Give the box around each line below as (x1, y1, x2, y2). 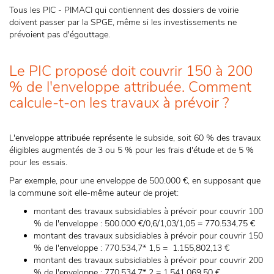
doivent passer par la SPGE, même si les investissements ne (9, 17, 237, 28)
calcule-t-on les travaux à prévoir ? (9, 93, 229, 113)
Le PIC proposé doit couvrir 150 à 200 (9, 61, 253, 81)
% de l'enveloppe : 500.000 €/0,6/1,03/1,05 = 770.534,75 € (34, 218, 255, 229)
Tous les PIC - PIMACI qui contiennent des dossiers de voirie (9, 4, 239, 16)
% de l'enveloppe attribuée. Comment (9, 77, 251, 97)
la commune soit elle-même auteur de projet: (9, 187, 179, 199)
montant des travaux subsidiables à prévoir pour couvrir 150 (34, 230, 263, 242)
